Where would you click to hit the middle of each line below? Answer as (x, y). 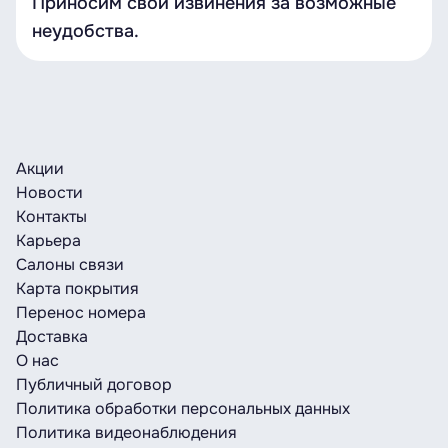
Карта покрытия (77, 288)
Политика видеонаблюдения (126, 432)
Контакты (51, 216)
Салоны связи (70, 264)
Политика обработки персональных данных (183, 408)
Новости (49, 192)
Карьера (48, 240)
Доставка (52, 336)
